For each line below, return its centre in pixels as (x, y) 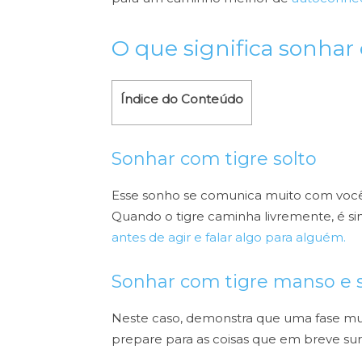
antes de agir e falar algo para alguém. (229, 238)
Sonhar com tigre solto (214, 159)
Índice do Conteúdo (182, 99)
